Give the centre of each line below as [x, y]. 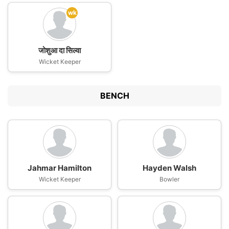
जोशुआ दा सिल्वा [60, 50]
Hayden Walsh [169, 168]
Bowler [169, 179]
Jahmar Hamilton [60, 168]
